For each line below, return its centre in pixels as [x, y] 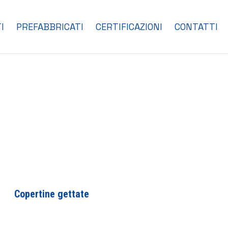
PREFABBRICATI [50, 27]
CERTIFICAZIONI [129, 27]
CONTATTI [196, 27]
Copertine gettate [52, 194]
